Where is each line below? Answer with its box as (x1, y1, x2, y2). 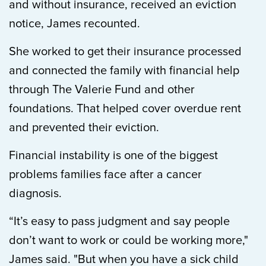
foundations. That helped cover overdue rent (9, 102, 241, 116)
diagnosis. (9, 186, 62, 201)
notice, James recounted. (9, 17, 140, 31)
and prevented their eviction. (9, 121, 159, 135)
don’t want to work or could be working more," (9, 233, 248, 248)
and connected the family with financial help (9, 64, 239, 78)
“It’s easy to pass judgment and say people (9, 214, 230, 229)
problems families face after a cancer (9, 167, 202, 182)
